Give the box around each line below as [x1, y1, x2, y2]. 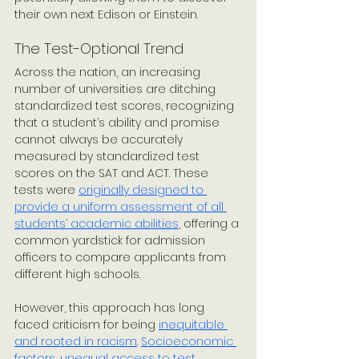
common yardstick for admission [14, 232, 208, 248]
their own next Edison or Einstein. [14, 6, 201, 22]
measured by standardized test [14, 148, 203, 164]
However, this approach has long [14, 300, 208, 316]
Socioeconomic [141, 333, 236, 349]
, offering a [179, 216, 242, 232]
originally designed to [79, 182, 207, 198]
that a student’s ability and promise [14, 115, 223, 131]
